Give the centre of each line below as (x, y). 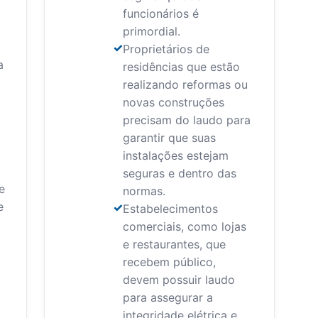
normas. (144, 191)
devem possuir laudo (179, 280)
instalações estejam (175, 156)
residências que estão (181, 67)
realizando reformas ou (185, 85)
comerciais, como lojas (184, 227)
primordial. (151, 32)
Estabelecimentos (170, 209)
